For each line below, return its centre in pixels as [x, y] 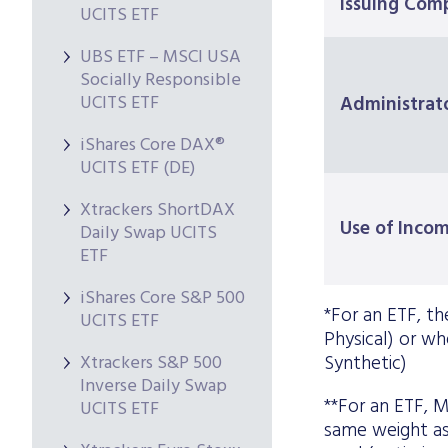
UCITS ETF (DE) [137, 168]
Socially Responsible [160, 80]
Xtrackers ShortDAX [157, 210]
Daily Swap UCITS [148, 233]
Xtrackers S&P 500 [151, 363]
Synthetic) [365, 364]
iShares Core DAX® [152, 145]
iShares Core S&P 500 [162, 298]
